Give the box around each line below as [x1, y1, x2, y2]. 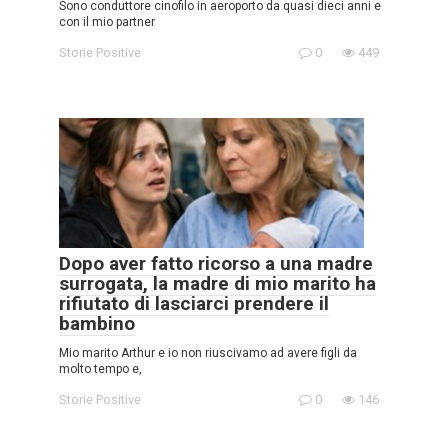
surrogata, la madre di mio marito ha [59, 271, 376, 295]
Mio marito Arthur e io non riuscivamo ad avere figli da [59, 345, 357, 360]
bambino [59, 311, 135, 335]
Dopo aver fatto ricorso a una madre [59, 251, 373, 275]
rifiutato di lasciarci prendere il [59, 291, 329, 315]
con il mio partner [59, 15, 155, 30]
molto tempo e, [59, 361, 142, 376]
